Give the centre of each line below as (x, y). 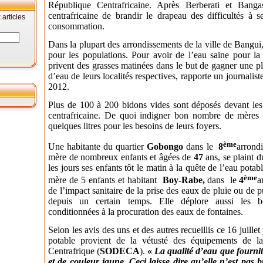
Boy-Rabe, (183, 180)
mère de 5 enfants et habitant (105, 180)
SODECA (120, 251)
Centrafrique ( (74, 251)
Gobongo (165, 146)
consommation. (76, 26)
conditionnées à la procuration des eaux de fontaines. (146, 211)
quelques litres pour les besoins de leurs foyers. (135, 126)
